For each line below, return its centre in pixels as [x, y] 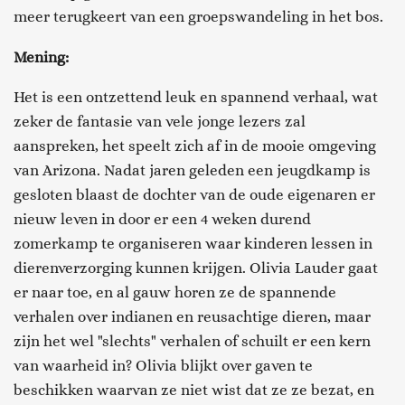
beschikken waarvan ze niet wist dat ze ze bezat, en [194, 389]
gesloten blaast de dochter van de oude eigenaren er [194, 194]
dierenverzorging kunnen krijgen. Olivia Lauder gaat [196, 267]
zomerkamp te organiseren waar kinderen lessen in [193, 243]
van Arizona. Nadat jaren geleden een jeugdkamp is [192, 170]
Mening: [41, 57]
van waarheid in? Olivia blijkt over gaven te [163, 365]
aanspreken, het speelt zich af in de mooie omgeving [195, 145]
